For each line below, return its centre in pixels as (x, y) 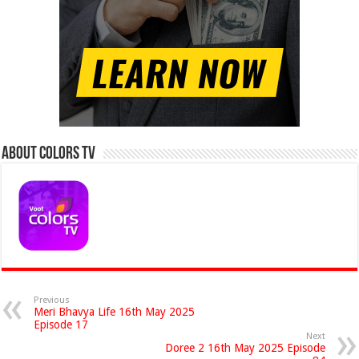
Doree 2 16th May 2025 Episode (245, 348)
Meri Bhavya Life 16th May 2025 (115, 312)
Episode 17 (61, 325)
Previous (52, 300)
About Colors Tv (49, 154)
